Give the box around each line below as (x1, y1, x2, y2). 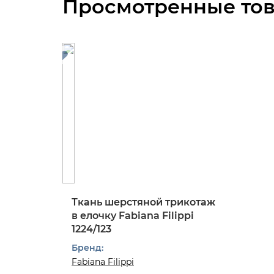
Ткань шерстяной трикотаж (72, 196, 215, 208)
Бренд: (72, 242, 103, 253)
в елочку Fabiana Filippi (72, 210, 194, 221)
